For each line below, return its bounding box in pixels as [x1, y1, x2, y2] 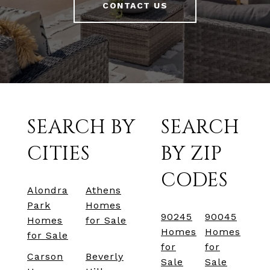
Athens [86, 184, 121, 196]
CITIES [27, 141, 90, 168]
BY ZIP [161, 141, 222, 168]
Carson [27, 251, 63, 263]
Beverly [86, 251, 124, 263]
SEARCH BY [27, 115, 136, 141]
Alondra [27, 184, 68, 196]
